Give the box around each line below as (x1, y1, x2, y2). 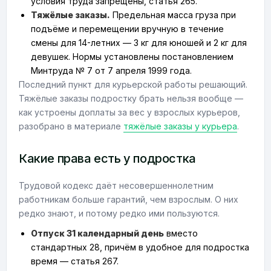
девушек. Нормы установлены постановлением (31, 51, 233, 62)
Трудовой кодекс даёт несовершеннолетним (19, 180, 214, 191)
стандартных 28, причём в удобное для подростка (31, 242, 249, 252)
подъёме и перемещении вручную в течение (31, 24, 224, 34)
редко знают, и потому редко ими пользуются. (19, 208, 220, 218)
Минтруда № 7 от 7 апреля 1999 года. (31, 65, 192, 76)
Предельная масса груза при (110, 10, 236, 20)
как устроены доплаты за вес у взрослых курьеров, (19, 107, 240, 117)
